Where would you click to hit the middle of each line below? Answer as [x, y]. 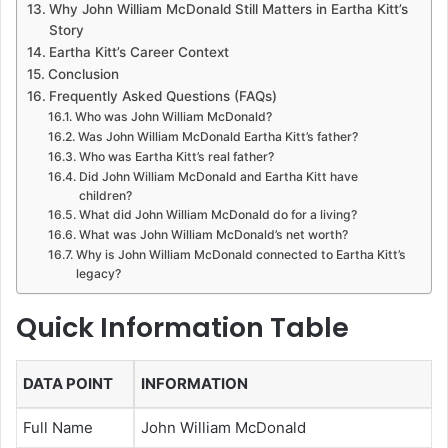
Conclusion [83, 74]
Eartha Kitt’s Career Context [138, 52]
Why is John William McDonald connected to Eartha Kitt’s [240, 255]
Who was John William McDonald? [173, 117]
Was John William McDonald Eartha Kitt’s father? [217, 137]
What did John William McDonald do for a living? [217, 215]
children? [105, 196]
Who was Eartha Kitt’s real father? [176, 157]
